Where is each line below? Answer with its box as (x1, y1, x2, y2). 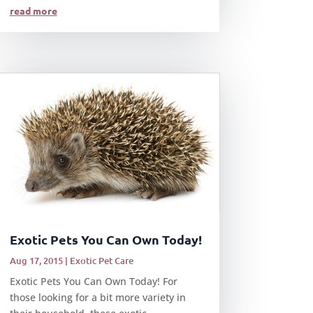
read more (9, 3, 57, 17)
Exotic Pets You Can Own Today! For (9, 275, 177, 288)
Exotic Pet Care (69, 254, 133, 267)
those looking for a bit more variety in (9, 291, 186, 304)
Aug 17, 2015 (9, 254, 63, 267)
